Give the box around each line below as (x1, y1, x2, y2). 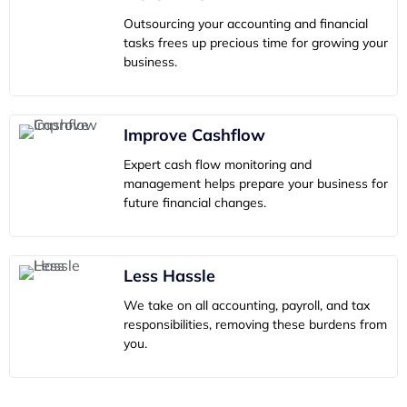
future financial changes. (124, 194, 266, 211)
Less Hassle (124, 264, 215, 286)
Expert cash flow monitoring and (124, 155, 312, 173)
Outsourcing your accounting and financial (124, 15, 368, 32)
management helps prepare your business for (124, 174, 388, 192)
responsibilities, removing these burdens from (124, 315, 387, 333)
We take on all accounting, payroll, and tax (124, 296, 370, 313)
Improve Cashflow (124, 124, 265, 145)
